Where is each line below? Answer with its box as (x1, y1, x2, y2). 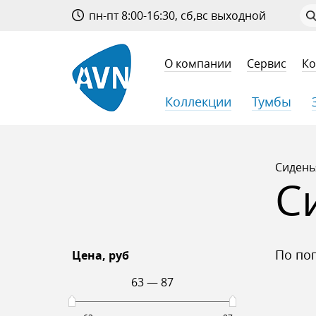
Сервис (246, 56, 286, 72)
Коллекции (165, 92, 231, 110)
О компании (164, 56, 231, 72)
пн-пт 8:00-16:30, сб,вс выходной (86, 8, 267, 23)
